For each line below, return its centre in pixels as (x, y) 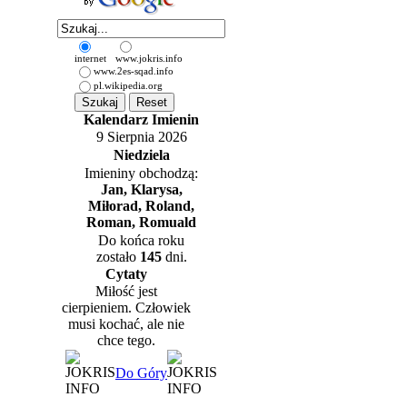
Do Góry (141, 373)
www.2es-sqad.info (133, 71)
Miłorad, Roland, (141, 206)
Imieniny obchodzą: (141, 173)
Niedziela (141, 155)
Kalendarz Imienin (141, 119)
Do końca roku (141, 240)
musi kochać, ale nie (126, 324)
